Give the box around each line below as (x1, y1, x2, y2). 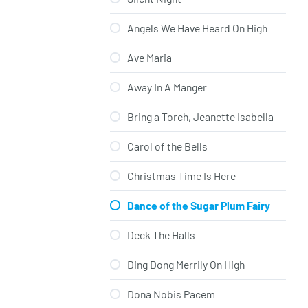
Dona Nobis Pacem (127, 287, 215, 301)
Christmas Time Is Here (127, 169, 236, 183)
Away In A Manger (127, 80, 207, 94)
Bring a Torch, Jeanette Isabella (127, 110, 274, 124)
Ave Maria (127, 51, 172, 65)
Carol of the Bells (127, 140, 208, 153)
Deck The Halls (127, 228, 195, 242)
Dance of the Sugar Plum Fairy (127, 199, 270, 212)
